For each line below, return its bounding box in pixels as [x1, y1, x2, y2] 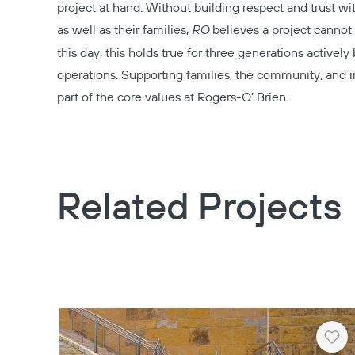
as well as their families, [57, 22, 192, 38]
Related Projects [57, 185, 342, 232]
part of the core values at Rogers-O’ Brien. [57, 90, 288, 105]
